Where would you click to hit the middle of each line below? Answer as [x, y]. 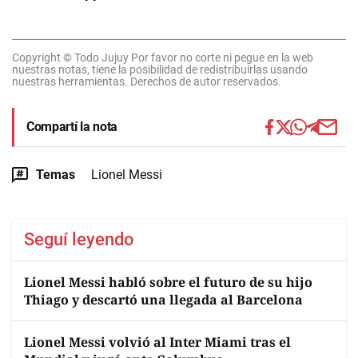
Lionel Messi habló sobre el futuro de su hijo [168, 282]
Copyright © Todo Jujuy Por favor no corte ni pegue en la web [163, 58]
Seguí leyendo [79, 239]
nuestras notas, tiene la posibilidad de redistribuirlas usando [160, 70]
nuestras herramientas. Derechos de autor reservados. [147, 82]
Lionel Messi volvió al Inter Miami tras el [157, 342]
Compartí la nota [72, 127]
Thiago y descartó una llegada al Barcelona [163, 300]
